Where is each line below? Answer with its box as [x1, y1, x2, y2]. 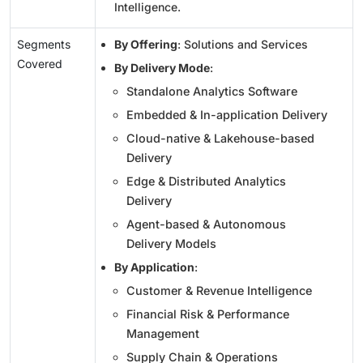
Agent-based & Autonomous [126, 217, 286, 232]
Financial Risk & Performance [126, 307, 289, 322]
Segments [17, 37, 70, 52]
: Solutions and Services [177, 37, 308, 52]
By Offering [114, 37, 177, 52]
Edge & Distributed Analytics [126, 174, 286, 189]
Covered [17, 57, 62, 71]
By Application [114, 260, 194, 275]
